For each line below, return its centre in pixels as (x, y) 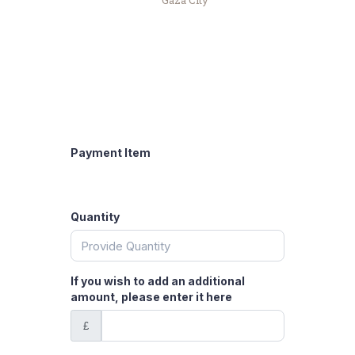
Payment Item (111, 153)
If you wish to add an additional (158, 281)
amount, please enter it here (151, 297)
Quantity (95, 217)
